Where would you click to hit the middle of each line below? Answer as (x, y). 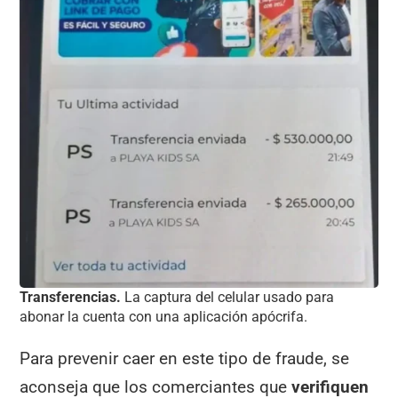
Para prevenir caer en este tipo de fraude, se (185, 359)
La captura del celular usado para (228, 297)
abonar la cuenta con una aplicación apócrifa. (164, 316)
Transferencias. (71, 297)
